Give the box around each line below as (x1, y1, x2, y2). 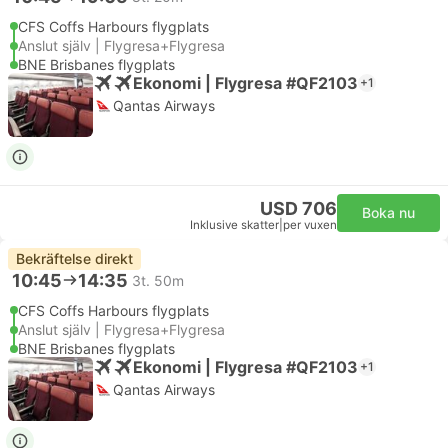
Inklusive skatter (190, 218, 279, 232)
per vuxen (283, 218, 337, 232)
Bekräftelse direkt (16, 250, 133, 267)
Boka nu (362, 204, 415, 221)
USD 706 (260, 198, 337, 219)
